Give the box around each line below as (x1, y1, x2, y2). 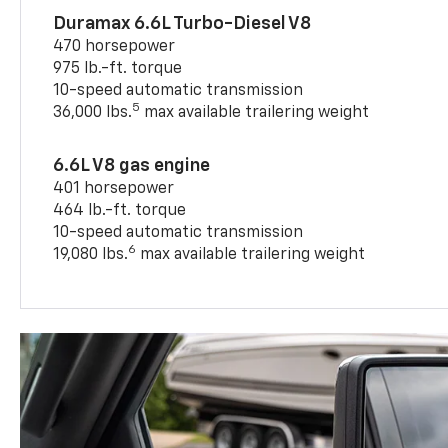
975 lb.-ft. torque (53, 60, 183, 77)
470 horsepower (53, 38, 176, 55)
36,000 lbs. (53, 104, 133, 121)
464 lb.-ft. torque (53, 202, 187, 219)
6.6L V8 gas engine (53, 156, 211, 175)
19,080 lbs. (53, 246, 129, 263)
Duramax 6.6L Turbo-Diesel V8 (53, 14, 312, 33)
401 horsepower (53, 180, 175, 197)
